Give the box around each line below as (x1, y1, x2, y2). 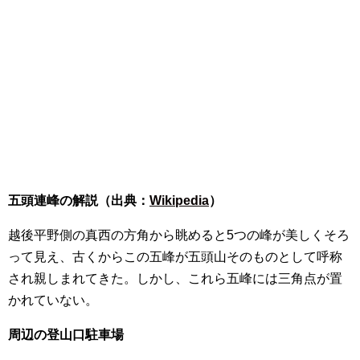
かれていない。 (8, 292, 98, 307)
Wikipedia (149, 193, 209, 207)
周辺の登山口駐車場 (8, 327, 124, 342)
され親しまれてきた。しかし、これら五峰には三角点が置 (8, 271, 342, 285)
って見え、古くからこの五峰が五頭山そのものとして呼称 (8, 249, 342, 264)
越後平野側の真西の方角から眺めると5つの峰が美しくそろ (8, 227, 350, 242)
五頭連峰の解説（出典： (8, 193, 149, 207)
